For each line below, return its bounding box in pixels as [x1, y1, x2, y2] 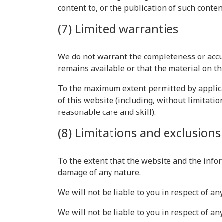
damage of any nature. [58, 167, 141, 178]
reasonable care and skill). [58, 107, 156, 117]
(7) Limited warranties [58, 20, 178, 37]
